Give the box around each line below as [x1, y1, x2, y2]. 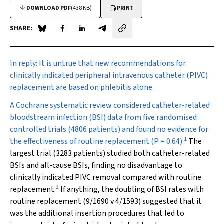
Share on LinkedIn [81, 28, 143, 39]
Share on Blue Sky [41, 28, 102, 39]
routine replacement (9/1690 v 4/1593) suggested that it [10, 196, 202, 207]
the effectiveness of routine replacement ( [10, 136, 154, 147]
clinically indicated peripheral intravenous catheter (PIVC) [10, 70, 208, 81]
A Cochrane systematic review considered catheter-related [10, 100, 210, 111]
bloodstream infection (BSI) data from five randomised [10, 112, 197, 123]
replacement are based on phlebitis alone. [10, 82, 154, 93]
